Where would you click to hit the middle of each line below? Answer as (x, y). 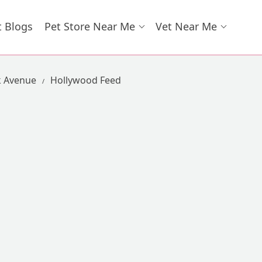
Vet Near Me (186, 26)
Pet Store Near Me (90, 26)
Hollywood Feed (86, 80)
